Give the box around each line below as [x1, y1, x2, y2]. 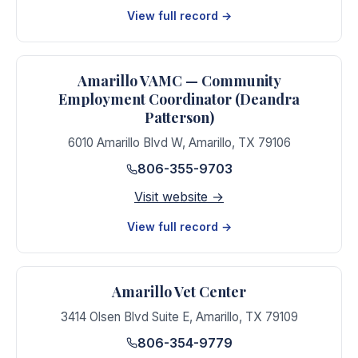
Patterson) [144, 108, 214, 127]
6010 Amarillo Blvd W [67, 135, 182, 150]
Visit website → [134, 188, 224, 205]
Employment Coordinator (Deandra [58, 89, 300, 109]
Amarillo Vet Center [112, 281, 246, 301]
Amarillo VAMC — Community [77, 71, 281, 90]
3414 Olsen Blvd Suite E [60, 308, 189, 324]
